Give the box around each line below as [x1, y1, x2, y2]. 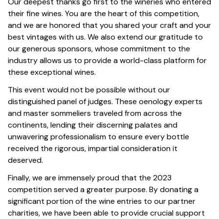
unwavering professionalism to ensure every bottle [8, 131, 189, 142]
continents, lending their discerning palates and [8, 120, 177, 130]
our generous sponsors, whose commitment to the [8, 44, 190, 54]
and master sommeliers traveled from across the [8, 108, 182, 118]
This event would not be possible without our [8, 85, 170, 95]
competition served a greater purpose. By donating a [8, 184, 198, 195]
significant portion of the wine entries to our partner [8, 196, 196, 206]
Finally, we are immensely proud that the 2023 [8, 173, 172, 183]
